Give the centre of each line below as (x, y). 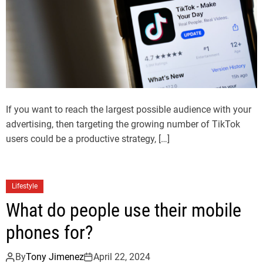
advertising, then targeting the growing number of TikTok (123, 124)
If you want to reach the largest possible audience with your (129, 110)
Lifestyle (25, 186)
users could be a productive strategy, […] (88, 139)
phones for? (50, 233)
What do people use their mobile (124, 210)
